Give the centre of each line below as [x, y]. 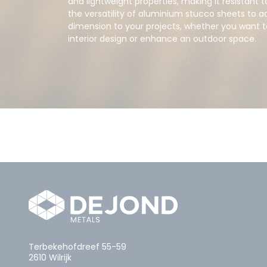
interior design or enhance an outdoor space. [162, 38]
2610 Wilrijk [50, 258]
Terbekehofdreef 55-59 [77, 247]
